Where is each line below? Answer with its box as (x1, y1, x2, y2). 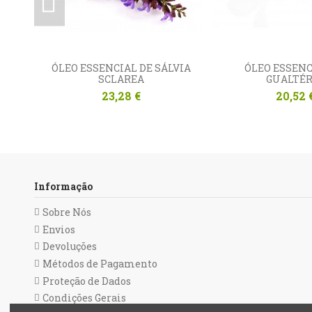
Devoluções (42, 240, 97, 253)
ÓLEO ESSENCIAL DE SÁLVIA (51, 61, 191, 75)
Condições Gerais (42, 291, 126, 305)
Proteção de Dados (42, 274, 131, 288)
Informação (33, 180, 93, 194)
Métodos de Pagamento (42, 257, 157, 271)
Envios (42, 222, 75, 236)
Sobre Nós (42, 205, 91, 219)
